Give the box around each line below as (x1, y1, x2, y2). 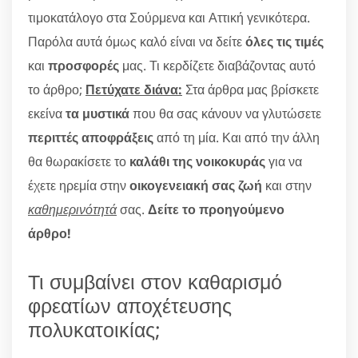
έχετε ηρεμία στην (28, 176, 129, 194)
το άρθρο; (28, 80, 86, 98)
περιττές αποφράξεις (28, 128, 153, 146)
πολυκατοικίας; (28, 315, 161, 343)
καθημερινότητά (28, 200, 117, 218)
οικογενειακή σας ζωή (129, 176, 262, 194)
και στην (262, 176, 312, 194)
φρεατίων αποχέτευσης (28, 291, 232, 319)
